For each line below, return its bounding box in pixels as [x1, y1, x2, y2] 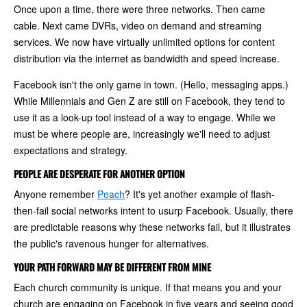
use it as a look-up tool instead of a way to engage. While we [14, 110, 275, 124]
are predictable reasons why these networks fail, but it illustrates [14, 219, 291, 234]
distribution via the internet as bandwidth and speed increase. [14, 51, 280, 65]
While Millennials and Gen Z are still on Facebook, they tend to [14, 93, 285, 108]
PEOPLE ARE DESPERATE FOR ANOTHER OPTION [14, 166, 185, 181]
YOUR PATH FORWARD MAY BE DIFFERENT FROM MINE [14, 259, 211, 274]
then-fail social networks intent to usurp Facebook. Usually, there [14, 203, 293, 217]
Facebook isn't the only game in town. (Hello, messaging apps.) [14, 77, 288, 91]
